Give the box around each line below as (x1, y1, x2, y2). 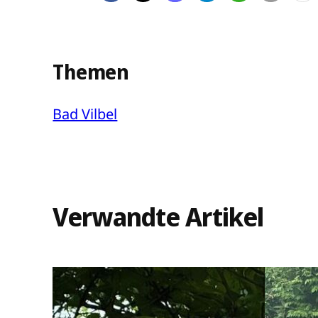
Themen (53, 57, 129, 85)
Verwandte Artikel (53, 199, 264, 235)
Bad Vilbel (53, 104, 118, 124)
